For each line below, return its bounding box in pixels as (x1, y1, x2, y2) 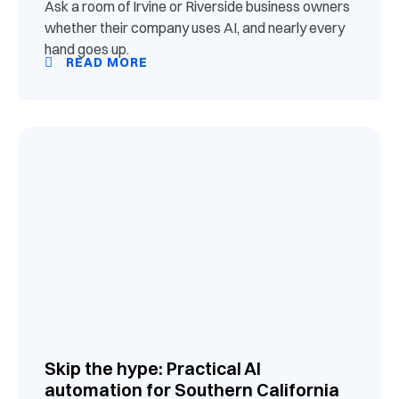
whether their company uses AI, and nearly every (45, 18, 345, 37)
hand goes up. (45, 39, 129, 58)
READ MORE (62, 53, 148, 70)
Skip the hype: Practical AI (45, 356, 261, 379)
